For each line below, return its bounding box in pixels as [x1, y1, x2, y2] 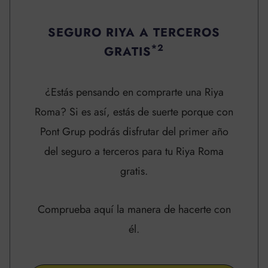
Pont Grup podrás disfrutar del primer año [39, 123, 229, 139]
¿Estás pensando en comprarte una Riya [44, 84, 224, 100]
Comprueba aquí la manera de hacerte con [37, 202, 231, 217]
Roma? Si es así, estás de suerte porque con [35, 103, 233, 120]
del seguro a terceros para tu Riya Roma [44, 143, 224, 159]
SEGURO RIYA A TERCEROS [48, 23, 220, 41]
